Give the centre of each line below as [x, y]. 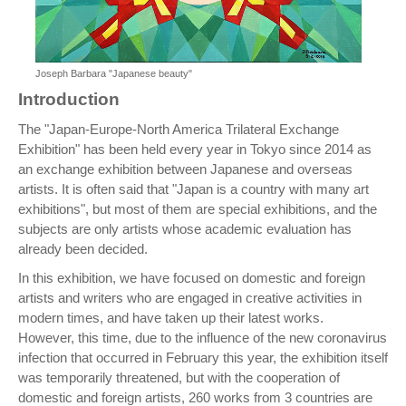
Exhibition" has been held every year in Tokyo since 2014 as [195, 150]
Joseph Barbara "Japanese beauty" [114, 74]
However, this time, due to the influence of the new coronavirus [203, 338]
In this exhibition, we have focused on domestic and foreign [192, 278]
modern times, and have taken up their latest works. [171, 318]
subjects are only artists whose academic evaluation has [185, 229]
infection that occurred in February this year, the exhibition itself [203, 358]
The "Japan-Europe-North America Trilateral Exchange [179, 130]
